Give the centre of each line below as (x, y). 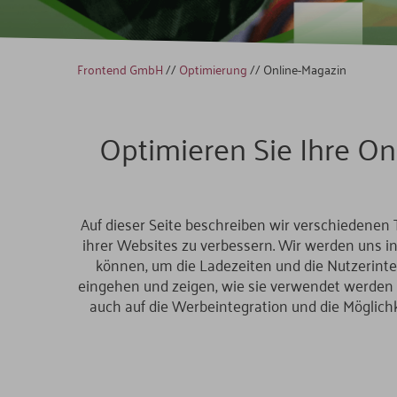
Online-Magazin (305, 69)
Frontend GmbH (120, 69)
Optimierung (213, 69)
